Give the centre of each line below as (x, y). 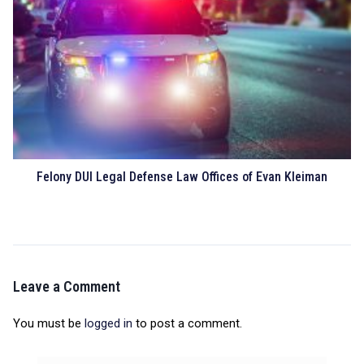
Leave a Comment (67, 287)
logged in (108, 324)
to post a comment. (187, 324)
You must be (49, 324)
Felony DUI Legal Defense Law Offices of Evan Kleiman (182, 177)
